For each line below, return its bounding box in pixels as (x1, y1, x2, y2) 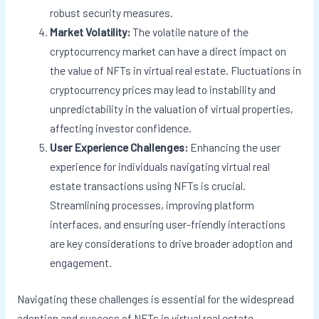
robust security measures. (50, 6, 174, 20)
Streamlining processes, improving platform (50, 198, 255, 212)
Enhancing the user (188, 140, 281, 155)
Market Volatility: (50, 25, 131, 39)
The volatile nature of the (130, 25, 249, 39)
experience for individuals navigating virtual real (50, 159, 271, 174)
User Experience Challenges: (50, 140, 189, 155)
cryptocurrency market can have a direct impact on (50, 44, 287, 58)
